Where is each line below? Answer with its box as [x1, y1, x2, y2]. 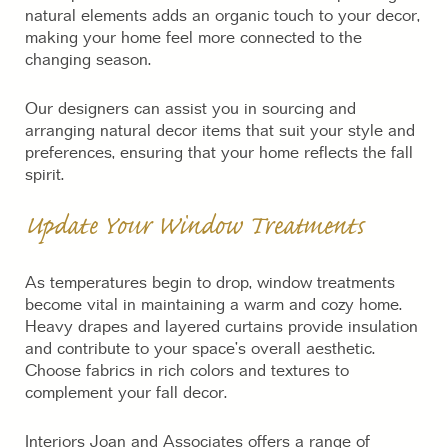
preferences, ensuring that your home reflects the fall [25, 144, 413, 163]
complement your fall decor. [25, 384, 227, 403]
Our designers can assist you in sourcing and [25, 100, 356, 119]
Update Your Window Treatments [25, 209, 363, 249]
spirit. [25, 166, 64, 185]
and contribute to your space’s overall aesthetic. [25, 340, 375, 359]
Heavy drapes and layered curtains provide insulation [25, 318, 418, 337]
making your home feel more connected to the [25, 29, 362, 48]
